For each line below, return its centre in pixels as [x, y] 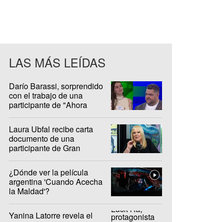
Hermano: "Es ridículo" [49, 157]
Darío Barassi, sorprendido [56, 86]
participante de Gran [45, 148]
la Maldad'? [29, 191]
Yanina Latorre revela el [51, 215]
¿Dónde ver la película [49, 172]
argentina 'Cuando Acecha [56, 181]
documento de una [42, 138]
